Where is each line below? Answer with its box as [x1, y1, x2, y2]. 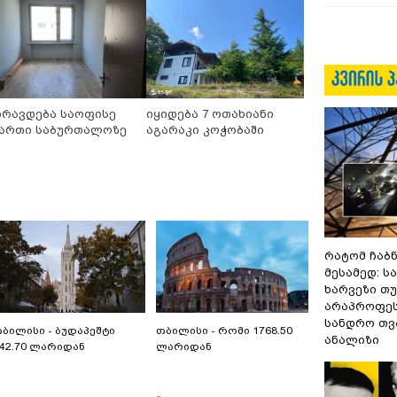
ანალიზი [324, 333, 379, 347]
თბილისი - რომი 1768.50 [156, 324, 292, 338]
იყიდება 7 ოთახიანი [145, 107, 274, 121]
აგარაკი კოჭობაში [145, 123, 264, 137]
